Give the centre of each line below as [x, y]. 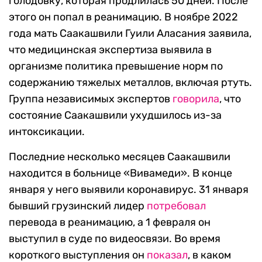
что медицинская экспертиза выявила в [110, 50]
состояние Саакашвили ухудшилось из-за [115, 116]
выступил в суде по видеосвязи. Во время [115, 239]
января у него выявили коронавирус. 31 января [129, 190]
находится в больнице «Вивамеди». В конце [120, 173]
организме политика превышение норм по [116, 66]
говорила [196, 99]
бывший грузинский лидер [78, 206]
